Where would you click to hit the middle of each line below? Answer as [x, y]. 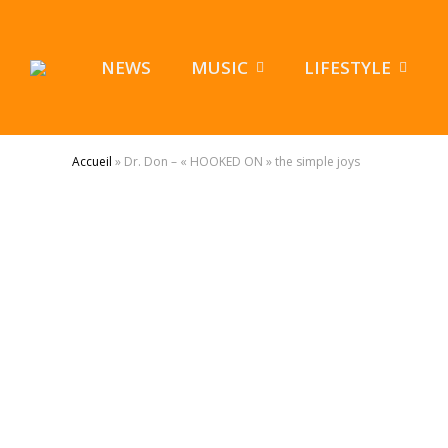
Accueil [92, 161]
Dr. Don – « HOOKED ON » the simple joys [242, 161]
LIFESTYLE [347, 67]
